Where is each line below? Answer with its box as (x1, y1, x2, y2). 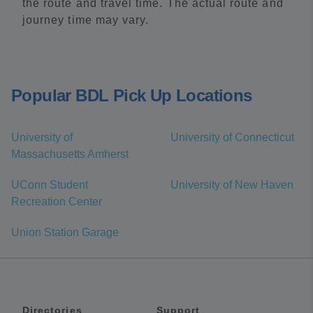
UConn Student (11, 179, 88, 191)
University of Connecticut (170, 131, 294, 144)
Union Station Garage (11, 226, 119, 239)
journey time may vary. (22, 14, 150, 27)
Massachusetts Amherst (11, 148, 129, 161)
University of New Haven (170, 179, 293, 191)
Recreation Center (11, 196, 102, 208)
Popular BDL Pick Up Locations (11, 86, 252, 105)
